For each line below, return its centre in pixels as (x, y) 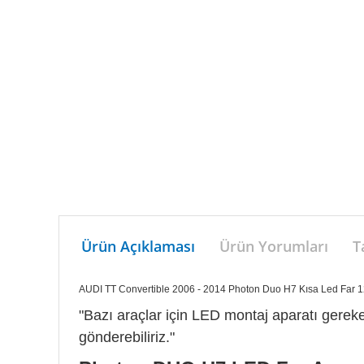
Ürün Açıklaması (138, 246)
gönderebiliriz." (127, 337)
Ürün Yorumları (274, 246)
